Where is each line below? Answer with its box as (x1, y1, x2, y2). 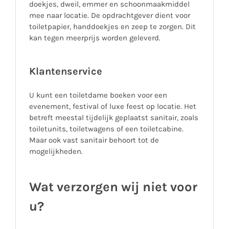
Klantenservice (29, 65, 102, 77)
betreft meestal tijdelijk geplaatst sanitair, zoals (29, 112, 198, 122)
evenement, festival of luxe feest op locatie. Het (29, 101, 196, 111)
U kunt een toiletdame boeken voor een (29, 90, 167, 100)
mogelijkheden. (29, 146, 85, 156)
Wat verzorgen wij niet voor (29, 179, 197, 194)
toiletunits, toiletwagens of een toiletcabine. (29, 124, 184, 133)
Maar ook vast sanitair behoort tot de (29, 135, 159, 145)
